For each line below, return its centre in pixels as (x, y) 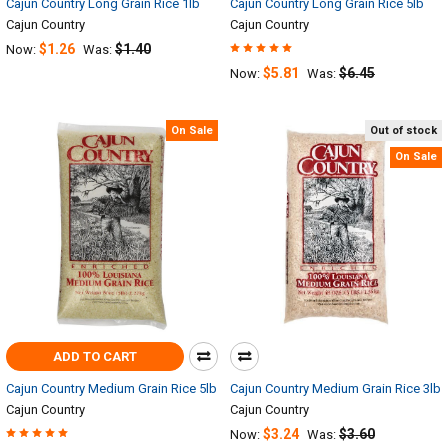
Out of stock (403, 130)
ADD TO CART (95, 357)
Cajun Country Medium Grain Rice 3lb (335, 389)
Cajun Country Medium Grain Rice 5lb (111, 389)
